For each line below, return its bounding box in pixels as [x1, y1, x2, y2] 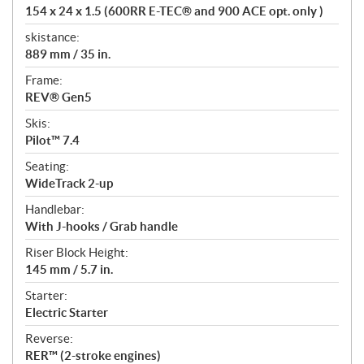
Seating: [25, 159, 69, 174]
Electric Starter [25, 305, 108, 320]
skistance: [25, 30, 80, 45]
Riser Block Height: [25, 245, 128, 260]
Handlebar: [25, 202, 84, 217]
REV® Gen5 [25, 90, 92, 105]
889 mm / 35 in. [25, 47, 110, 62]
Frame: [25, 73, 63, 88]
